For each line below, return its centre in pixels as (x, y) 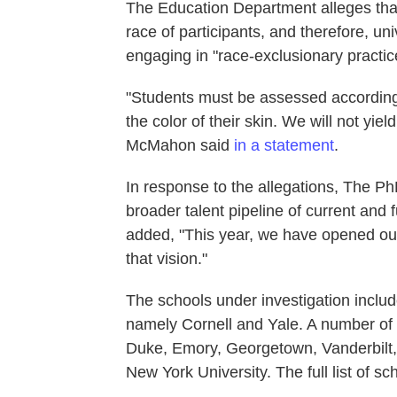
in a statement (284, 145)
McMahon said (180, 145)
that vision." (167, 259)
